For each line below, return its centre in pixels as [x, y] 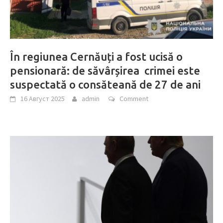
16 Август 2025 [43, 98]
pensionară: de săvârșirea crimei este [105, 70]
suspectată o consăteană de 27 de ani [105, 84]
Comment [134, 98]
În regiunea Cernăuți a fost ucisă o [96, 56]
